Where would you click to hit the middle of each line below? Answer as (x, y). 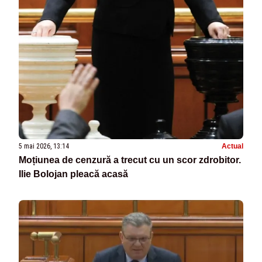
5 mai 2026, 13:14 (44, 146)
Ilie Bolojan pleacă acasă (73, 174)
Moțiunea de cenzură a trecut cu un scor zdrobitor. (130, 160)
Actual (232, 146)
